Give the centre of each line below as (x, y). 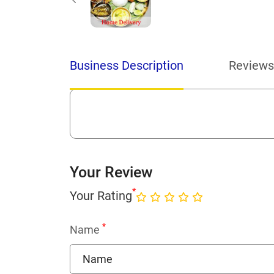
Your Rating (101, 195)
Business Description (127, 66)
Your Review (111, 172)
